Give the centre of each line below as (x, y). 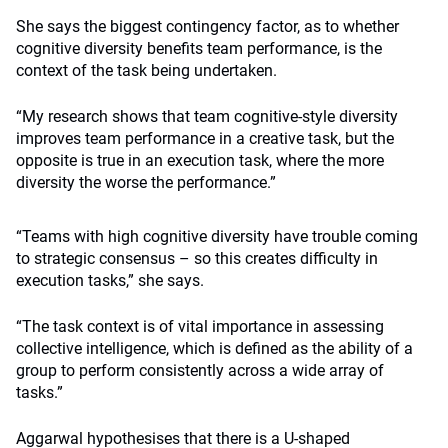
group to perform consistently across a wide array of (200, 370)
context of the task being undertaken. (146, 70)
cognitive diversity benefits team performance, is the (199, 48)
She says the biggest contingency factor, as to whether (207, 26)
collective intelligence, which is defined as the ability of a (214, 348)
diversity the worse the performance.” (146, 182)
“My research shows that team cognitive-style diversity (207, 116)
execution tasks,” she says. (110, 280)
